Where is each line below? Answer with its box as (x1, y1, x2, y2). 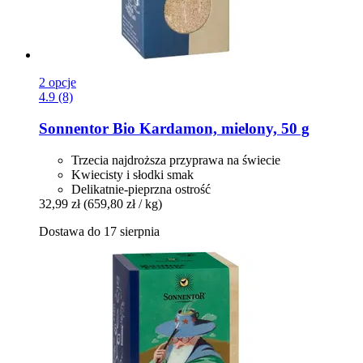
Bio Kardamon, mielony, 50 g (109, 120, 310, 137)
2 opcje (39, 75, 76, 90)
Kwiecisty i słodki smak (71, 167, 194, 181)
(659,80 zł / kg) (83, 196, 162, 211)
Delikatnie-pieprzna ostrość (71, 181, 211, 196)
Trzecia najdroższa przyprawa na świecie (71, 152, 280, 167)
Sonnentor (39, 120, 109, 137)
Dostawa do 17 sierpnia (39, 224, 160, 238)
